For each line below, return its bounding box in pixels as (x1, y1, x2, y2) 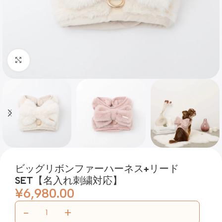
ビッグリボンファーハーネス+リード (15, 162, 179, 174)
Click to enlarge (29, 55, 85, 64)
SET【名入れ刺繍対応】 (15, 174, 122, 186)
